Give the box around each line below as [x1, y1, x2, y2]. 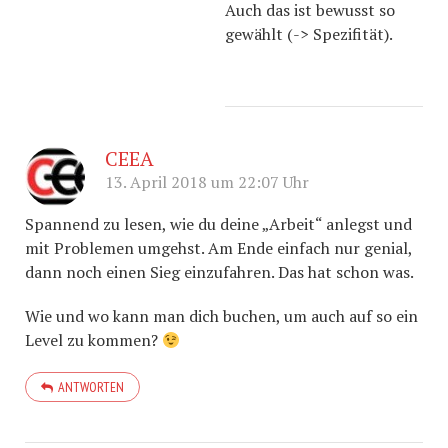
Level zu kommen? [25, 329, 162, 351]
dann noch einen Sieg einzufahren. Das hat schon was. [25, 261, 414, 283]
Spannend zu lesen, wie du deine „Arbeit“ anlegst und [25, 213, 412, 235]
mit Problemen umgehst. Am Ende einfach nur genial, [25, 237, 412, 259]
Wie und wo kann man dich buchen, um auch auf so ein [25, 305, 418, 327]
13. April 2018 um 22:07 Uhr [105, 171, 309, 193]
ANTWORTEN [58, 378, 124, 396]
